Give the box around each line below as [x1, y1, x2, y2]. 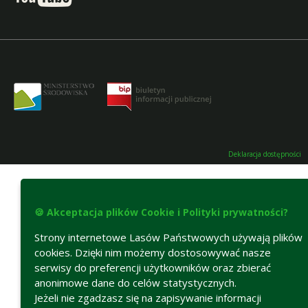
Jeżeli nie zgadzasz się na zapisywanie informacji [34, 291, 261, 305]
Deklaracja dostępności [228, 148, 301, 159]
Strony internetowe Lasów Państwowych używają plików [34, 230, 302, 244]
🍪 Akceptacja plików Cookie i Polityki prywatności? [34, 206, 288, 219]
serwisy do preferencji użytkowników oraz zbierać [34, 261, 271, 274]
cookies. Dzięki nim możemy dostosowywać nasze [34, 245, 271, 259]
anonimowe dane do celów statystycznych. [34, 276, 236, 289]
